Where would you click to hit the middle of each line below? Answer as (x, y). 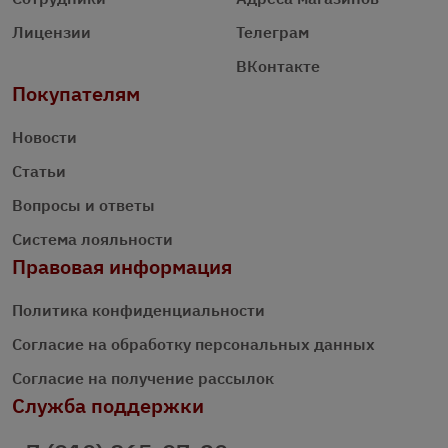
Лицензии (51, 31)
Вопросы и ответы (83, 204)
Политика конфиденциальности (138, 309)
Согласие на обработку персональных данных (193, 343)
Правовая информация (122, 266)
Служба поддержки (108, 405)
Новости (44, 136)
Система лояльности (92, 238)
